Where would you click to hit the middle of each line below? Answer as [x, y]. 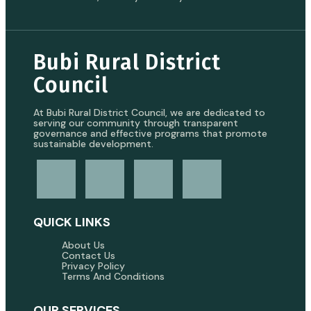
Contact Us [89, 255]
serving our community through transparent [136, 123]
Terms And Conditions [113, 276]
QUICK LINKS [72, 222]
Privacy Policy [93, 266]
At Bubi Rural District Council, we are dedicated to [149, 112]
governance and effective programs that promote [150, 133]
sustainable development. [93, 144]
